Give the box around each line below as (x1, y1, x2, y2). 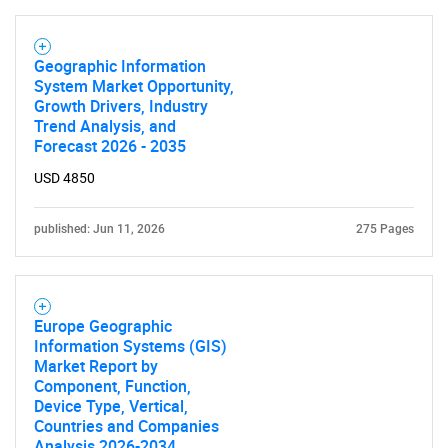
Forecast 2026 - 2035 (34, 135, 186, 157)
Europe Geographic (34, 315, 172, 337)
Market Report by (34, 355, 158, 377)
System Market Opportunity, (34, 75, 234, 97)
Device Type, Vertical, (34, 395, 188, 417)
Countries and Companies (34, 415, 219, 437)
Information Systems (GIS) (34, 335, 227, 357)
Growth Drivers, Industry (34, 95, 208, 117)
